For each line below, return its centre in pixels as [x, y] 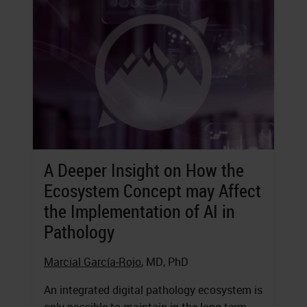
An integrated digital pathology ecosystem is [153, 290]
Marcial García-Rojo [93, 262]
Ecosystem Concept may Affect [152, 191]
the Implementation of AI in [139, 212]
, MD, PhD [165, 262]
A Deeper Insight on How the [144, 171]
